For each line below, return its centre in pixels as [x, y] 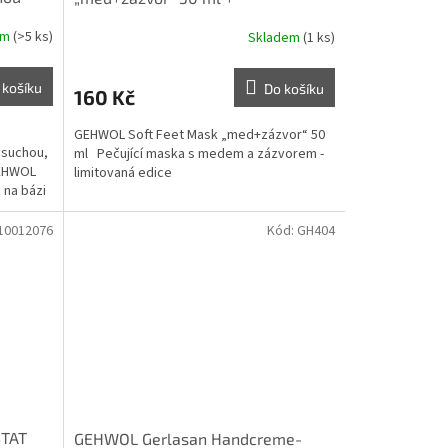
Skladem [275, 38]
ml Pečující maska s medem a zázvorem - [198, 153]
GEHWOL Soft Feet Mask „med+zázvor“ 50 [199, 134]
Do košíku [293, 88]
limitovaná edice [122, 172]
